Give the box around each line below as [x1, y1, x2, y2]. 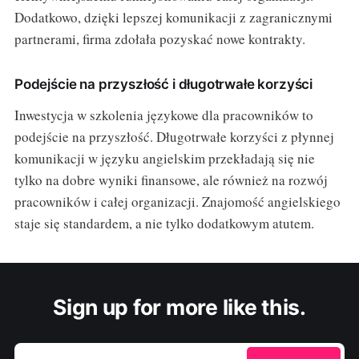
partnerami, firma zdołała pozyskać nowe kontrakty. [14, 30, 305, 49]
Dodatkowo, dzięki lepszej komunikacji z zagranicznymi [14, 8, 333, 27]
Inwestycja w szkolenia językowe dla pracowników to [14, 106, 313, 125]
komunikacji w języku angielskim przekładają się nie [14, 149, 315, 168]
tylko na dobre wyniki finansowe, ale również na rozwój [14, 171, 328, 190]
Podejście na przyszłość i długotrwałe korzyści [14, 76, 313, 93]
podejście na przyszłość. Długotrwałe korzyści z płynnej [14, 127, 334, 147]
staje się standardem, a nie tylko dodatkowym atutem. [14, 214, 314, 233]
